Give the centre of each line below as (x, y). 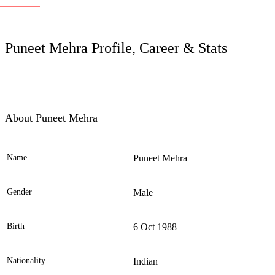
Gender (19, 192)
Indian (145, 261)
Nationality (26, 261)
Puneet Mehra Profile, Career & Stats (116, 48)
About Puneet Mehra (51, 118)
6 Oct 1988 (155, 227)
